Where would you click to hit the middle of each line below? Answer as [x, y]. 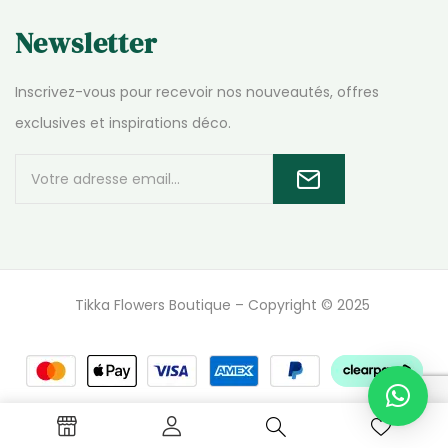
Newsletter [86, 42]
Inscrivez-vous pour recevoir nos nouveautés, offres [197, 91]
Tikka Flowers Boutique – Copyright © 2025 [224, 304]
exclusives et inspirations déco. [123, 122]
